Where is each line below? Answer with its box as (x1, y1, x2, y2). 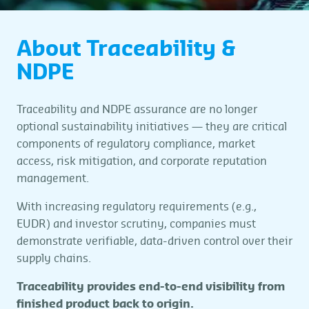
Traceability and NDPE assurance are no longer (17, 104, 257, 115)
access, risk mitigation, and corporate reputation (17, 156, 267, 167)
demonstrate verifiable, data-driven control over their (17, 236, 292, 247)
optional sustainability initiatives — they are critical (17, 121, 287, 132)
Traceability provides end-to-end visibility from (17, 281, 285, 292)
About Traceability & (17, 39, 236, 60)
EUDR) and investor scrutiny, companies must (17, 219, 256, 230)
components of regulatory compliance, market (17, 139, 255, 150)
